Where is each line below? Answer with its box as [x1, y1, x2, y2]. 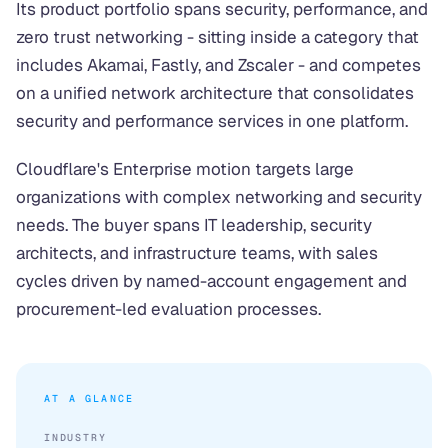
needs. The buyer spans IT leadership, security [16, 214, 372, 236]
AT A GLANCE [44, 392, 135, 405]
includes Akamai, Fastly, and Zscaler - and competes [16, 54, 421, 76]
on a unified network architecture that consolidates [16, 82, 414, 104]
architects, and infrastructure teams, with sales [16, 242, 378, 264]
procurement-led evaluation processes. [16, 298, 321, 320]
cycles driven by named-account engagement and [16, 270, 407, 292]
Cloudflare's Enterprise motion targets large [16, 158, 354, 180]
